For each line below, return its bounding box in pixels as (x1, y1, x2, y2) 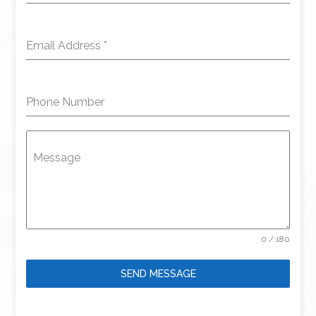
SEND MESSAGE (120, 267, 196, 279)
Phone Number (26, 95, 105, 109)
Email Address (26, 38, 104, 52)
